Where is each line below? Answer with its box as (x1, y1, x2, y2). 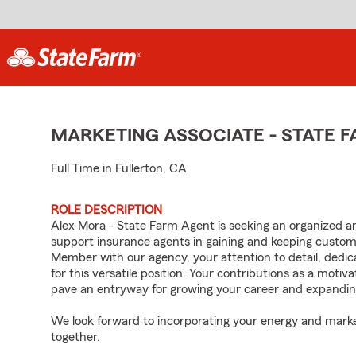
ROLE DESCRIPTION (51, 203, 162, 216)
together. (51, 331, 100, 343)
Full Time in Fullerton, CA (51, 162, 187, 175)
